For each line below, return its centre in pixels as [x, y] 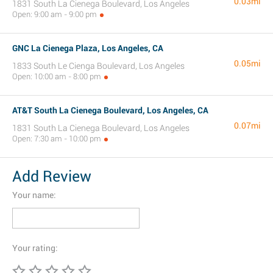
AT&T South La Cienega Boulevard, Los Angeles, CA [110, 110]
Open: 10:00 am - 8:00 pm [57, 76]
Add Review [52, 176]
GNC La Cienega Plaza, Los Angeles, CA [88, 48]
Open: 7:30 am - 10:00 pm [57, 139]
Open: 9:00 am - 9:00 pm [55, 14]
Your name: [34, 195]
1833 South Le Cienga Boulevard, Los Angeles [98, 66]
